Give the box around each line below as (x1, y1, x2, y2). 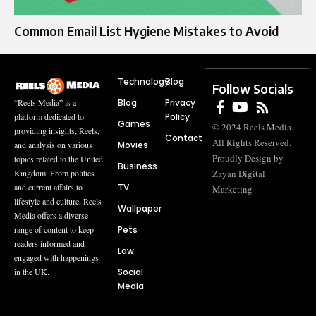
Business (117, 160, 157, 173)
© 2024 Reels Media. (212, 121, 294, 134)
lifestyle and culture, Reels (14, 195, 102, 207)
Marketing (212, 183, 253, 196)
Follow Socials (212, 81, 294, 97)
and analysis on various (14, 139, 92, 151)
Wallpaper (117, 202, 162, 215)
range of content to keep (14, 224, 94, 236)
